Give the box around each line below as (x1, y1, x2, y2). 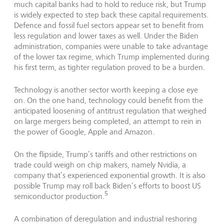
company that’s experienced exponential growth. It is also (14, 170, 205, 180)
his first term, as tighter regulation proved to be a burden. (14, 62, 207, 72)
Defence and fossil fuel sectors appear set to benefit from (14, 20, 203, 30)
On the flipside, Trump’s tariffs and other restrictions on (14, 149, 197, 159)
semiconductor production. (14, 191, 104, 201)
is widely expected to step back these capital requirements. (14, 10, 208, 19)
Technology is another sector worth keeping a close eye (14, 85, 198, 94)
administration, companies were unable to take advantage (14, 41, 208, 51)
